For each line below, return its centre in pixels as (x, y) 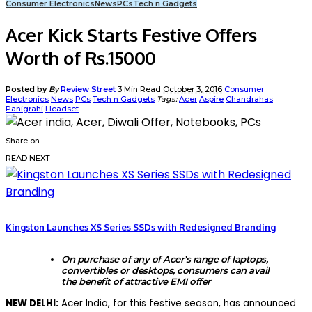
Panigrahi (24, 108)
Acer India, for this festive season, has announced (177, 303)
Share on (23, 140)
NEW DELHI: (32, 303)
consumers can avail (222, 271)
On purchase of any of (112, 259)
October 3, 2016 (193, 89)
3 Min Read (140, 89)
